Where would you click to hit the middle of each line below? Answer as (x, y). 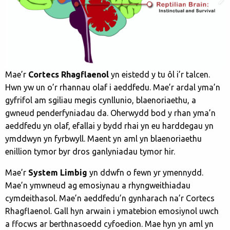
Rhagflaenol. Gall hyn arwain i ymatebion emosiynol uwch (112, 211)
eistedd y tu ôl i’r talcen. (166, 74)
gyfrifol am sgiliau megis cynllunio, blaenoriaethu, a (101, 100)
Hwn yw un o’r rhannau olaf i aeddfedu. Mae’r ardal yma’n (113, 87)
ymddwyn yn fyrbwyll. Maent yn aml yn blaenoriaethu (103, 138)
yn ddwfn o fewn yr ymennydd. (146, 172)
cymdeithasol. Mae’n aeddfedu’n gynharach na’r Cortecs (110, 198)
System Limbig (59, 172)
